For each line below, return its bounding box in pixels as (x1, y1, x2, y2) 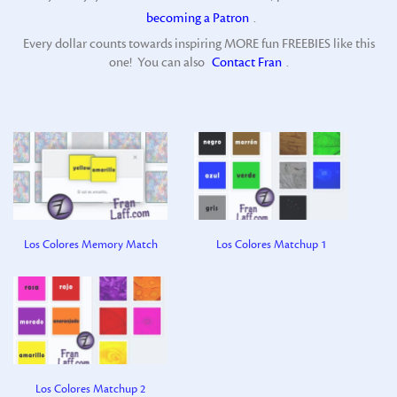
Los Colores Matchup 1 (216, 237, 326, 253)
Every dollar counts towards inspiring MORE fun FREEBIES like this (22, 35, 375, 52)
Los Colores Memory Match (23, 237, 158, 253)
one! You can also (108, 53, 207, 71)
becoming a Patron (145, 9, 249, 27)
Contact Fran (211, 53, 282, 71)
